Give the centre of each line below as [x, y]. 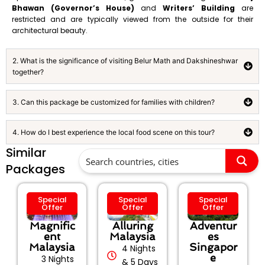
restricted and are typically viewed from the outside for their [132, 19]
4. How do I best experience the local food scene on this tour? [114, 132]
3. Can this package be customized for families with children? [114, 102]
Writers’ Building [199, 8]
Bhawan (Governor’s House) [73, 8]
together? [28, 72]
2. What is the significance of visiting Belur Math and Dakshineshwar [125, 60]
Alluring [132, 226]
